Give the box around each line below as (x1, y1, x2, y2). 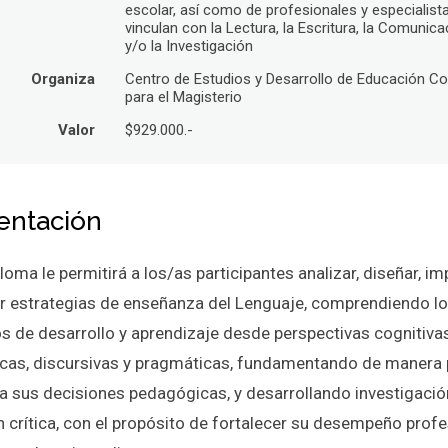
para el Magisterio (125, 88, 243, 107)
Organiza (31, 70, 96, 89)
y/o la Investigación (125, 37, 254, 56)
